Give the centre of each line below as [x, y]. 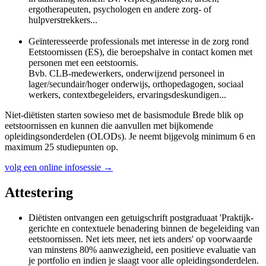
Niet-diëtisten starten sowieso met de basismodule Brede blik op [124, 115]
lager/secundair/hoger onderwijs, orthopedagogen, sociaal [136, 84]
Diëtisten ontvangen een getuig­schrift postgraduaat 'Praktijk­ [141, 217]
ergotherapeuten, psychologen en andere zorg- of [120, 9]
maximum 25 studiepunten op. [64, 147]
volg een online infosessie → [59, 167]
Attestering [39, 192]
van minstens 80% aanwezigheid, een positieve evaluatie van [142, 249]
